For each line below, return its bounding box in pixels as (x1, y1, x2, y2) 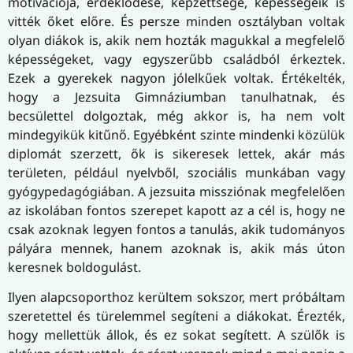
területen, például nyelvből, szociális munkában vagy (8, 163, 345, 181)
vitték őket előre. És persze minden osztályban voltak (8, 12, 345, 30)
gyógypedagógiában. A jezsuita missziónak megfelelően (8, 182, 345, 200)
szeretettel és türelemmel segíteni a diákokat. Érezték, (8, 307, 345, 325)
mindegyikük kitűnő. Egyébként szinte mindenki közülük (8, 125, 345, 143)
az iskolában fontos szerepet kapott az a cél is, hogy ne (8, 201, 345, 219)
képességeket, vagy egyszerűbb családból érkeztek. (8, 50, 345, 68)
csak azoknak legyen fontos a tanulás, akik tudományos (8, 220, 345, 238)
